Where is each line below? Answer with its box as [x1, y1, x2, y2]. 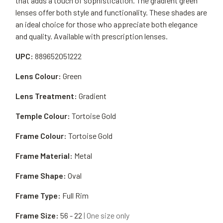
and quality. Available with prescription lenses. [15, 31, 168, 41]
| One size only [84, 211, 129, 220]
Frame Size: [15, 211, 59, 220]
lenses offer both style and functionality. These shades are [15, 7, 207, 17]
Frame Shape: [15, 171, 66, 180]
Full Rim [62, 191, 89, 200]
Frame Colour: [15, 131, 67, 140]
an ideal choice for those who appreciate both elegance [15, 19, 198, 29]
